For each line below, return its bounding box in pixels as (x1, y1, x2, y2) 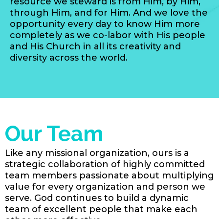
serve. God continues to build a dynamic (5, 193, 189, 204)
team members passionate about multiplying (5, 170, 214, 181)
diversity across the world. (10, 52, 128, 64)
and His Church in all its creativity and (10, 41, 181, 52)
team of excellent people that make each (5, 204, 197, 215)
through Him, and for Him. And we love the (10, 7, 208, 19)
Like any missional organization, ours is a (5, 148, 189, 159)
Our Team (5, 121, 103, 147)
